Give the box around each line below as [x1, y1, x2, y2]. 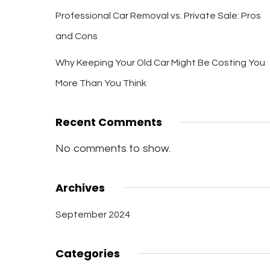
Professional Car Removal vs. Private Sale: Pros [55, 11, 261, 20]
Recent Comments [55, 115, 162, 130]
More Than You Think [55, 78, 146, 88]
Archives [55, 180, 105, 195]
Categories [55, 246, 120, 261]
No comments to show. [55, 143, 171, 154]
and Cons [55, 31, 98, 41]
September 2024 [55, 210, 130, 219]
